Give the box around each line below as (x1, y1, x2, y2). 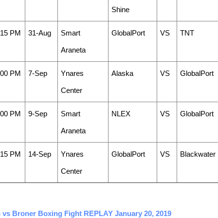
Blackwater (180, 150, 216, 158)
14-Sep (28, 150, 51, 158)
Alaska (111, 69, 133, 77)
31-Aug (28, 29, 51, 37)
